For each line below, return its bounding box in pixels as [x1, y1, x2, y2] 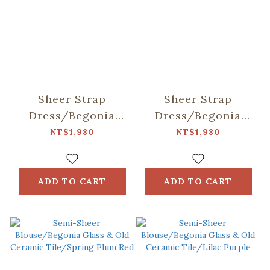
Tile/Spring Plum [21, 157, 123, 171]
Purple [178, 157, 218, 171]
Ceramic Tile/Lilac [142, 140, 254, 155]
